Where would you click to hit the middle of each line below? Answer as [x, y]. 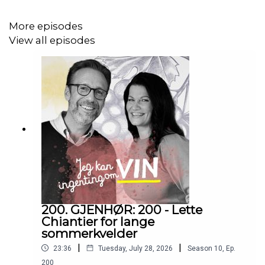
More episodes [46, 26]
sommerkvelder [89, 233]
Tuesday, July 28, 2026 [135, 248]
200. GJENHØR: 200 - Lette [122, 209]
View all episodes [52, 41]
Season [200, 248]
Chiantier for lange [98, 221]
